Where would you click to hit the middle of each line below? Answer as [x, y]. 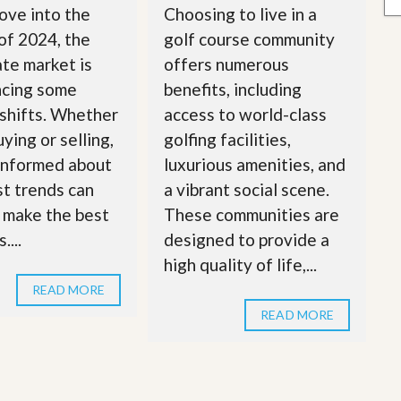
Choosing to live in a [241, 14]
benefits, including [233, 90]
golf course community [250, 39]
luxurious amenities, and [255, 165]
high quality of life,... [241, 265]
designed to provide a [247, 240]
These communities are [252, 215]
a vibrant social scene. [247, 190]
